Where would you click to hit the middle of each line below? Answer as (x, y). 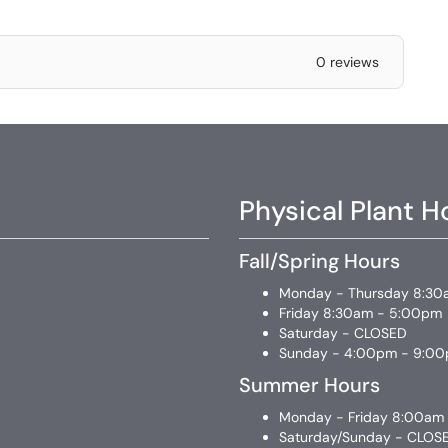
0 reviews (347, 62)
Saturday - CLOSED (343, 333)
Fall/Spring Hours (319, 261)
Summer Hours (309, 385)
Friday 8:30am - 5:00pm (360, 313)
